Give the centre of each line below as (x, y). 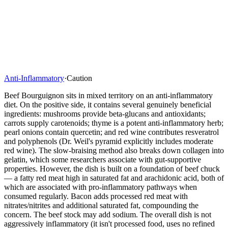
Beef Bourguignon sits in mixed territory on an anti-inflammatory (108, 95)
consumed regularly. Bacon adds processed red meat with (96, 196)
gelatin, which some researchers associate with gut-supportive (103, 159)
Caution (79, 78)
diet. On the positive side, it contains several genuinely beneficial (108, 104)
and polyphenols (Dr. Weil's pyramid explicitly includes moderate (109, 141)
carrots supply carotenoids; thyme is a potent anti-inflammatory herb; (114, 123)
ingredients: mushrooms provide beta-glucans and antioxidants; (105, 113)
